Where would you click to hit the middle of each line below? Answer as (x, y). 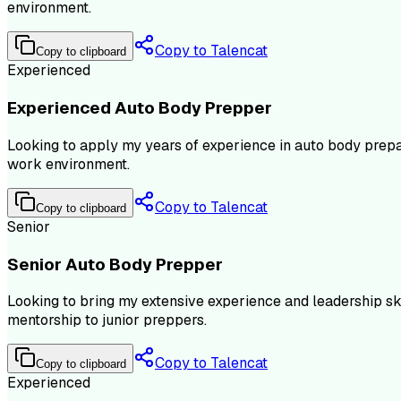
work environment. (68, 164)
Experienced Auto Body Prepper (140, 108)
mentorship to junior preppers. (107, 320)
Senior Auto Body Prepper (115, 264)
